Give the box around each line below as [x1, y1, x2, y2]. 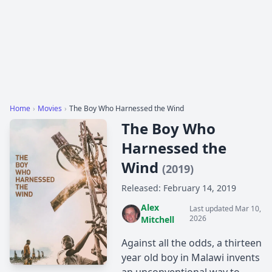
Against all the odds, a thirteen [121, 236, 262, 250]
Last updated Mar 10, [189, 203, 261, 214]
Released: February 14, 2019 [121, 182, 236, 194]
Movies [38, 103, 62, 114]
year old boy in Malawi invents [121, 251, 260, 264]
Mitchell [141, 214, 174, 225]
